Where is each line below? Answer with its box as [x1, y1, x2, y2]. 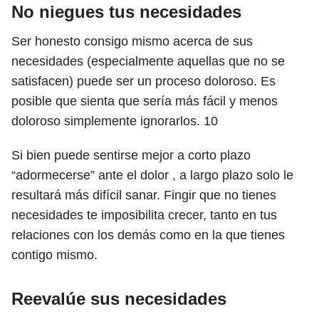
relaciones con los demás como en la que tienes [11, 228, 285, 242]
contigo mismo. [11, 248, 101, 262]
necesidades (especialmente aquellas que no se [11, 54, 285, 68]
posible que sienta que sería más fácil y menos [11, 94, 278, 108]
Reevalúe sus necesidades [11, 289, 226, 308]
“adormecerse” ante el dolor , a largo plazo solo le [11, 168, 293, 182]
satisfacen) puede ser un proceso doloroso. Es [11, 74, 276, 88]
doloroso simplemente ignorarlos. [11, 114, 204, 128]
